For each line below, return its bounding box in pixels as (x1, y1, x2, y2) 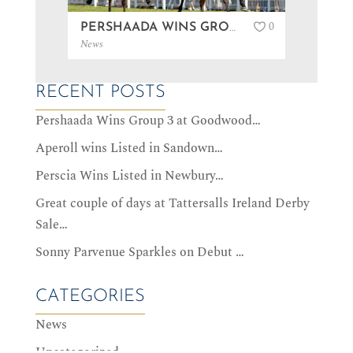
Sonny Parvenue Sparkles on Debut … (35, 242, 244, 262)
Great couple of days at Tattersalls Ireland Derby (35, 193, 310, 213)
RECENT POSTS (35, 83, 165, 102)
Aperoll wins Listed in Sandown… (35, 138, 223, 158)
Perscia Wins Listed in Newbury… (35, 165, 224, 185)
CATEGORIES (35, 287, 145, 306)
